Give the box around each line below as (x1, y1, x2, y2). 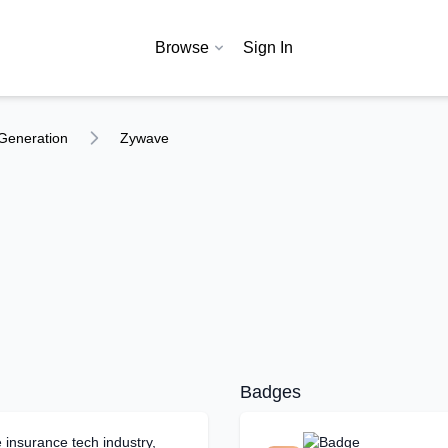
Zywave (120, 130, 169, 146)
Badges (240, 382, 301, 402)
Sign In (243, 39, 293, 56)
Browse (155, 39, 209, 56)
